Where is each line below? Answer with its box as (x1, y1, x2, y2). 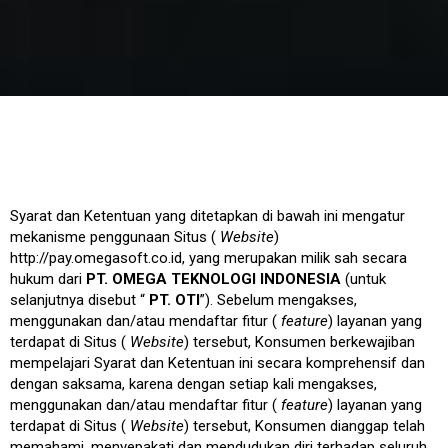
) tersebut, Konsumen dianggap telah (184, 416, 425, 435)
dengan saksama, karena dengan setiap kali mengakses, (10, 374, 377, 393)
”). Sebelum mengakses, (200, 290, 357, 309)
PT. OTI (149, 290, 200, 309)
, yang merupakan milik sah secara (182, 248, 407, 267)
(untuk (345, 269, 386, 288)
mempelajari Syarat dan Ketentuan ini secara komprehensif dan (10, 353, 425, 372)
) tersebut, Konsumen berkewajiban (184, 332, 415, 351)
